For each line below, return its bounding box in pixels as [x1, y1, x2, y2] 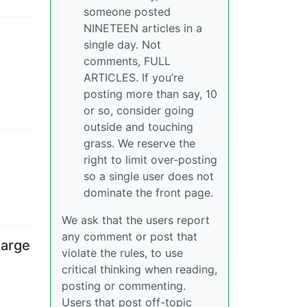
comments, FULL [84, 54, 171, 68]
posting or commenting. [62, 279, 186, 293]
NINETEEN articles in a [84, 21, 202, 35]
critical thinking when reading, [62, 262, 217, 276]
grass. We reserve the [84, 136, 195, 150]
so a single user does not [84, 169, 214, 183]
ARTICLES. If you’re [84, 71, 184, 84]
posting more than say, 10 [84, 87, 217, 101]
